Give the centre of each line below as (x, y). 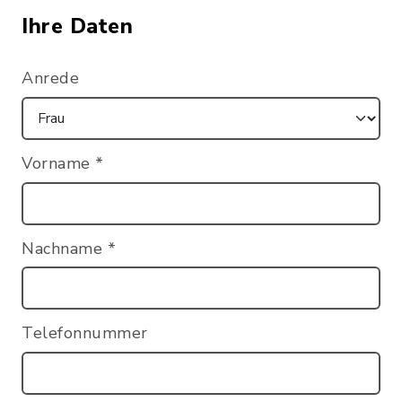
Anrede (50, 78)
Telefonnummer (85, 333)
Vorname (58, 163)
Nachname (65, 248)
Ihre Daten (77, 26)
